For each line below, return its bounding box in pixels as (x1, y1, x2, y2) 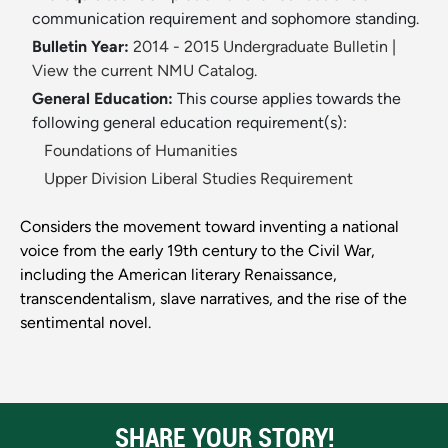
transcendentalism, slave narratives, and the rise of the (20, 289, 407, 309)
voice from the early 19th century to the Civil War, (20, 241, 375, 261)
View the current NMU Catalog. (32, 61, 257, 81)
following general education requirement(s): (32, 113, 347, 133)
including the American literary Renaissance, (20, 265, 337, 285)
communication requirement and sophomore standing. (32, 9, 419, 29)
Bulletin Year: (32, 37, 129, 57)
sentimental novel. (20, 313, 151, 333)
